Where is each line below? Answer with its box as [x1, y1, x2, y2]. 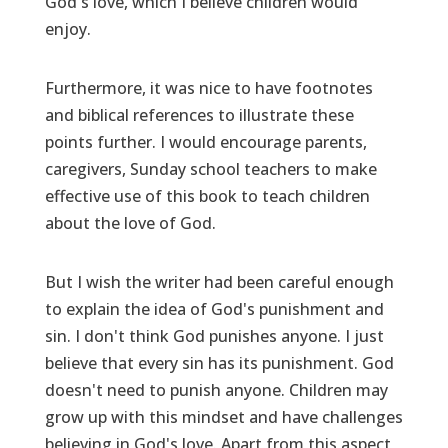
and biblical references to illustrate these [44, 103, 354, 126]
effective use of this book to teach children [44, 184, 370, 207]
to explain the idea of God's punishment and [44, 297, 384, 320]
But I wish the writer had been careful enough [44, 270, 394, 293]
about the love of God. [44, 211, 216, 234]
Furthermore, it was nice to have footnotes [44, 76, 373, 99]
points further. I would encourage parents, [44, 130, 367, 153]
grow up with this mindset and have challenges [44, 405, 403, 428]
